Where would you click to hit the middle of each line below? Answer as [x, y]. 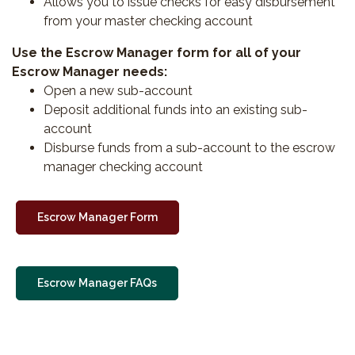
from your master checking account [148, 21]
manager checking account [123, 166]
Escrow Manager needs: [90, 71]
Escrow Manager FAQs [97, 282]
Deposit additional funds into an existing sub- [176, 109]
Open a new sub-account [118, 90]
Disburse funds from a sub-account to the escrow [189, 147]
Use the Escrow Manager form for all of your [157, 52]
